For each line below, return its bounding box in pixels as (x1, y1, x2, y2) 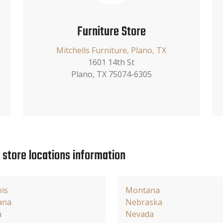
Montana (125, 184, 160, 196)
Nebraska (125, 196, 162, 208)
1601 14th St (88, 56, 135, 68)
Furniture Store (77, 21, 146, 42)
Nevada (125, 208, 154, 220)
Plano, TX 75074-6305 (71, 68, 152, 80)
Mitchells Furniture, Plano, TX (56, 44, 167, 56)
